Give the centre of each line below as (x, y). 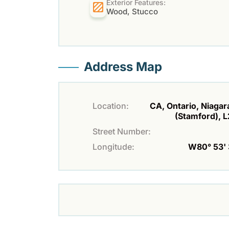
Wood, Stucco (132, 12)
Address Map (123, 67)
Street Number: (122, 132)
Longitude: (113, 147)
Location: (111, 106)
